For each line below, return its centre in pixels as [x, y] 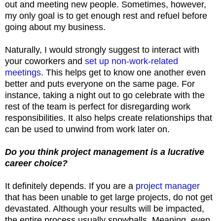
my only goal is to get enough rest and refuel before [106, 16]
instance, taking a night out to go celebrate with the [105, 95]
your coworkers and [45, 61]
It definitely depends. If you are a [70, 186]
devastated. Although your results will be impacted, [105, 208]
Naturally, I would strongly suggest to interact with [102, 50]
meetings [23, 72]
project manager [168, 186]
